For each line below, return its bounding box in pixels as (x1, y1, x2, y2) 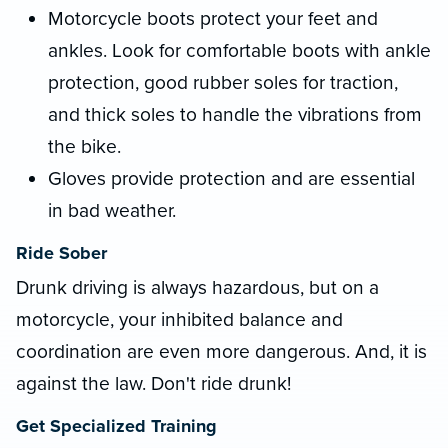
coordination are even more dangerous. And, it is (16, 339, 427, 363)
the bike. (48, 134, 121, 158)
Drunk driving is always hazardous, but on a (16, 275, 379, 299)
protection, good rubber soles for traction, (48, 70, 398, 94)
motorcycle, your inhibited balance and (16, 307, 343, 331)
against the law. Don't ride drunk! (16, 371, 291, 395)
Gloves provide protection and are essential (48, 166, 415, 190)
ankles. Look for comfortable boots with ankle (48, 38, 431, 62)
